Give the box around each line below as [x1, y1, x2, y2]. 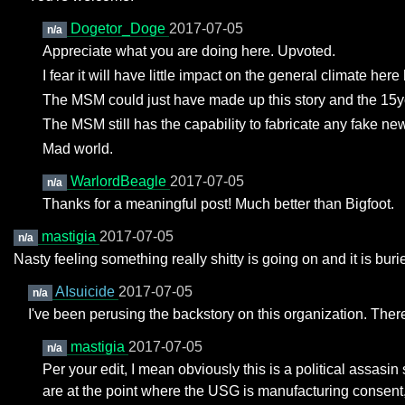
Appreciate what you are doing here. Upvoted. [42, 43, 335, 59]
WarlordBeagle [70, 174, 170, 189]
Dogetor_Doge [70, 21, 169, 36]
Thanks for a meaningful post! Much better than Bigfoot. [42, 196, 394, 212]
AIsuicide [54, 284, 118, 299]
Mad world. [42, 141, 113, 156]
